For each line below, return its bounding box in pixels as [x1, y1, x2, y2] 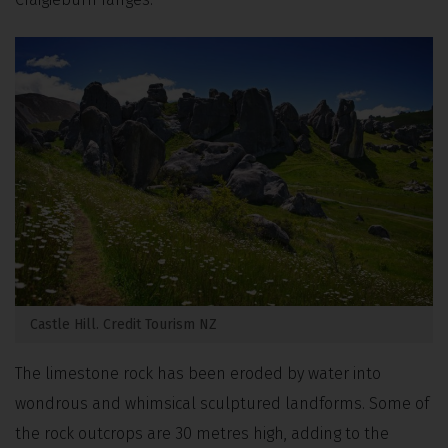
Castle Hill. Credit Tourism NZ [30, 316, 217, 334]
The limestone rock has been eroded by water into [15, 364, 381, 384]
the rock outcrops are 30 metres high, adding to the [15, 424, 389, 444]
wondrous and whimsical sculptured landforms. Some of [15, 394, 429, 414]
